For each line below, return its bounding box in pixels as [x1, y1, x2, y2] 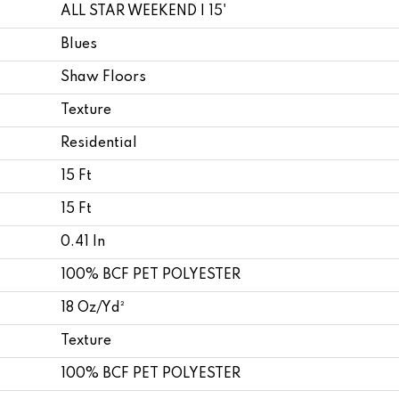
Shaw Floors [61, 69, 146, 85]
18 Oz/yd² [61, 300, 125, 315]
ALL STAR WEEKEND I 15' [61, 4, 227, 19]
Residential [61, 135, 137, 151]
